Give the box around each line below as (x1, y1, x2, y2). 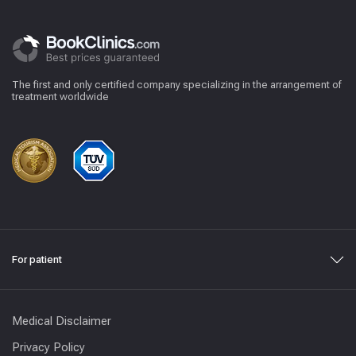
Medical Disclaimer (12, 314, 111, 329)
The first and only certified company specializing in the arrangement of (12, 79, 341, 91)
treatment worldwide (12, 91, 109, 103)
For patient (12, 253, 62, 266)
